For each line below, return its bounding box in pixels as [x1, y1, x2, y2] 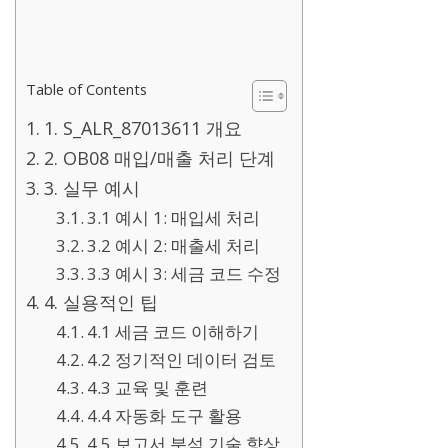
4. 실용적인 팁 [43, 290, 158, 315]
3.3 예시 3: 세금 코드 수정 [87, 262, 282, 286]
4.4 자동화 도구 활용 [87, 404, 243, 428]
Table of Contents [26, 79, 147, 100]
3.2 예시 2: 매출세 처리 [87, 234, 261, 258]
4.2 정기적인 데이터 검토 [87, 348, 277, 372]
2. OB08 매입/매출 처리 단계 [43, 146, 275, 171]
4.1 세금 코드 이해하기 [87, 320, 260, 344]
